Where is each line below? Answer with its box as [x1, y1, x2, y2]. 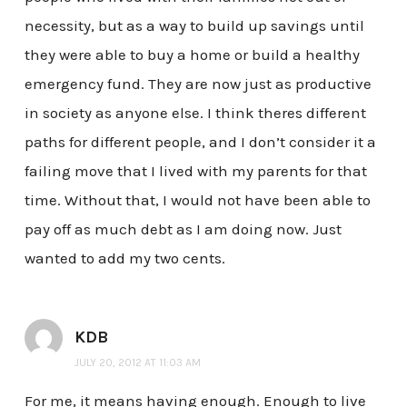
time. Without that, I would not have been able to [24, 191, 371, 210]
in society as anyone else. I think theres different [24, 104, 366, 123]
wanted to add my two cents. [24, 249, 225, 268]
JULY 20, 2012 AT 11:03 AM [74, 356, 201, 370]
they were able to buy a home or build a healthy [24, 45, 360, 65]
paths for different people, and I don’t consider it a [24, 133, 376, 152]
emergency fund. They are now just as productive [24, 74, 372, 94]
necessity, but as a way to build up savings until [24, 16, 364, 35]
